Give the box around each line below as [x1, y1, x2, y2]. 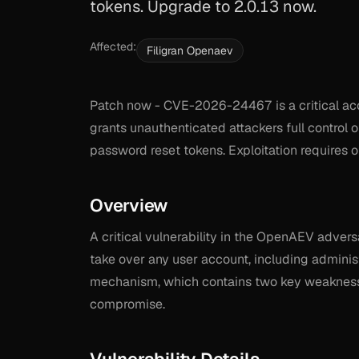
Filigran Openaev [147, 43, 233, 58]
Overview [90, 194, 168, 216]
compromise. [90, 296, 165, 313]
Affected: [90, 39, 136, 54]
